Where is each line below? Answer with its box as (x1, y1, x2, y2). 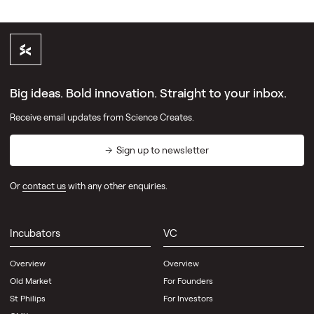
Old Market (9, 275, 52, 285)
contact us (22, 179, 66, 191)
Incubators (9, 226, 60, 239)
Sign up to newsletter (116, 144, 210, 156)
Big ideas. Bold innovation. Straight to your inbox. (9, 85, 287, 101)
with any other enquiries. (65, 179, 168, 191)
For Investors (163, 293, 213, 303)
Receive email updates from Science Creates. (9, 111, 194, 123)
